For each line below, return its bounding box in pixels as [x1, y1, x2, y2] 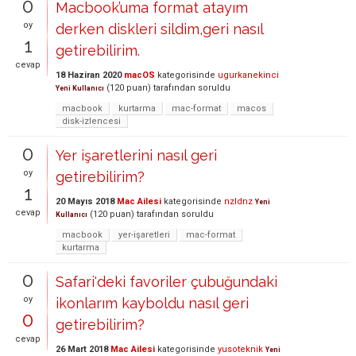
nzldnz [224, 195, 253, 207]
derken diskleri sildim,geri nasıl [56, 20, 263, 37]
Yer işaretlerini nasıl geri [56, 146, 217, 164]
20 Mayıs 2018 [56, 195, 114, 207]
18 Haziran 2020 [56, 69, 122, 80]
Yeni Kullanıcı [56, 83, 104, 92]
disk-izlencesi [62, 115, 121, 126]
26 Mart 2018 [56, 343, 108, 354]
